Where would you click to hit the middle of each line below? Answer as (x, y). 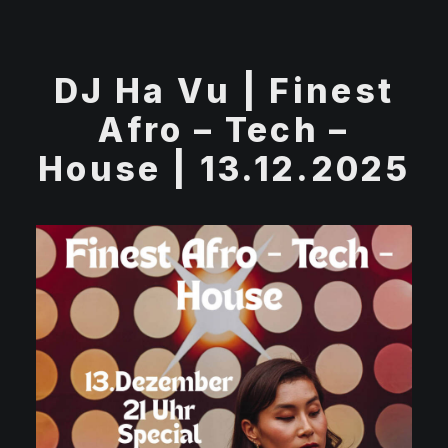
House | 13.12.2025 (223, 169)
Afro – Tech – (224, 130)
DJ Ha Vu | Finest (224, 91)
